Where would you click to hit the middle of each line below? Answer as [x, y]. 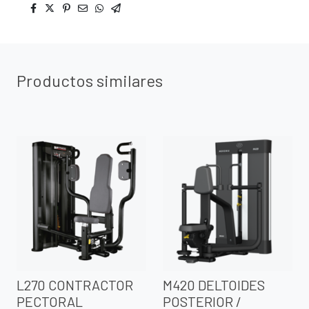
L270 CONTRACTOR [75, 285]
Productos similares [90, 81]
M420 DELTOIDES [214, 285]
